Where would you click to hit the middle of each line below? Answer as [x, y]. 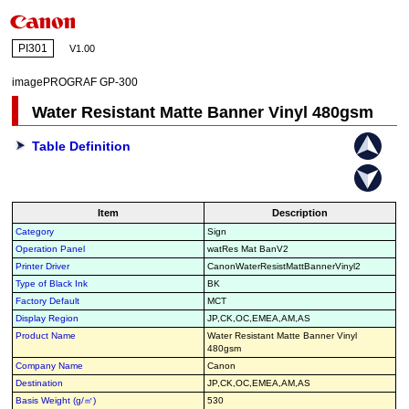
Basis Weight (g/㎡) [56, 401]
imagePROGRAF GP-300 [75, 82]
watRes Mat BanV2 [248, 249]
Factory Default [48, 301]
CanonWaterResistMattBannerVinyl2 [284, 267]
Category [35, 232]
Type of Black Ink [52, 284]
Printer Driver [43, 267]
